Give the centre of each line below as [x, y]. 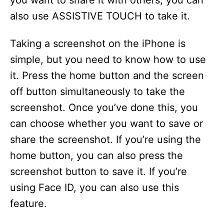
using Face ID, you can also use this [94, 188]
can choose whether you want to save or [106, 124]
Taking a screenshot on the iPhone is [98, 44]
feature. [28, 204]
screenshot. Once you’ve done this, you [104, 108]
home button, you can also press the [96, 156]
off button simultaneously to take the [97, 92]
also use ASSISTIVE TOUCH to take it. [100, 16]
